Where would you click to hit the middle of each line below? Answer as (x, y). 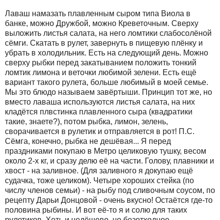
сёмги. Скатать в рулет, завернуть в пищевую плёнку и (104, 43)
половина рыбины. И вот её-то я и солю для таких (96, 210)
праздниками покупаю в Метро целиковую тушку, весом (106, 151)
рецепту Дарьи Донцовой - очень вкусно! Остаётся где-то (109, 200)
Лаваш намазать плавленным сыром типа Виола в (98, 13)
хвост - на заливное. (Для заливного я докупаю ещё (99, 170)
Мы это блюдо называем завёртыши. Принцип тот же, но (109, 92)
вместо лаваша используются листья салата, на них (100, 102)
